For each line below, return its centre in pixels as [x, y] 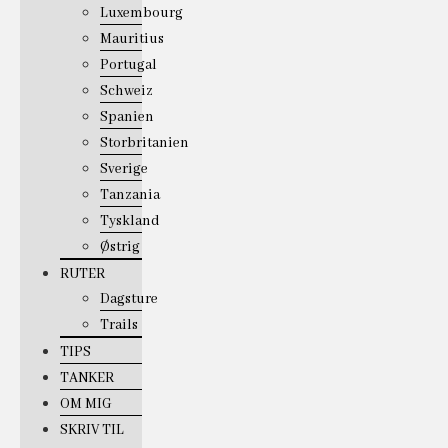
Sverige [124, 169]
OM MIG [86, 404]
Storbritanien [144, 143]
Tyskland [130, 221]
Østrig [120, 247]
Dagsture [129, 299]
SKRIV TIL [92, 430]
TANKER [87, 378]
